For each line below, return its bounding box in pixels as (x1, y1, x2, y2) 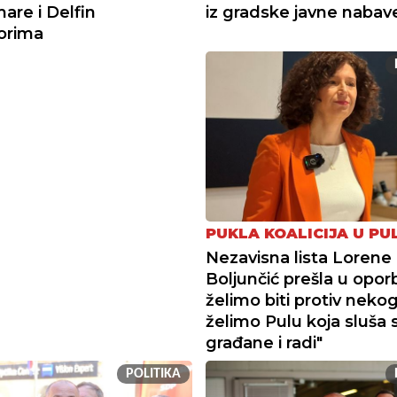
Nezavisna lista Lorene (205, 248, 392, 269)
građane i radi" (205, 333, 323, 354)
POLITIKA (125, 367, 181, 382)
